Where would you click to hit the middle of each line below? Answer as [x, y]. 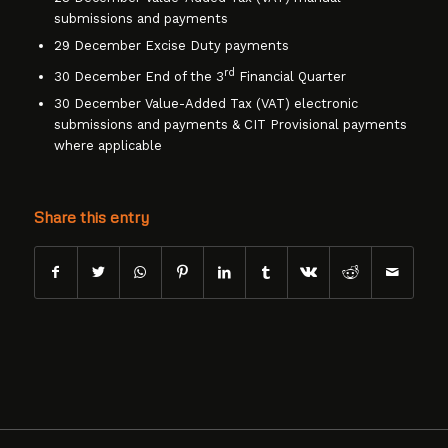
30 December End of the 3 [138, 77]
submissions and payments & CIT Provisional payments [230, 125]
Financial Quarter [290, 77]
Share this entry [91, 217]
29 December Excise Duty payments [171, 46]
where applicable [107, 146]
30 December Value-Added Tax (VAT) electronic [205, 104]
